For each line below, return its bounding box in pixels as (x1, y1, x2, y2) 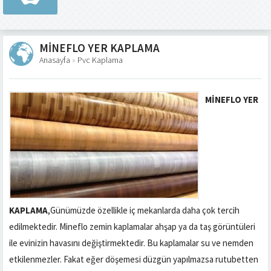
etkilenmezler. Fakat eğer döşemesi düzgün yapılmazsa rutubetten (9, 253, 258, 265)
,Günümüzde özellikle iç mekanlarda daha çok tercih (48, 204, 240, 216)
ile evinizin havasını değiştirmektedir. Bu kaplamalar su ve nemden (9, 237, 253, 249)
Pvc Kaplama (77, 54, 123, 65)
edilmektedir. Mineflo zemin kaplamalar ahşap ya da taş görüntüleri (9, 221, 255, 232)
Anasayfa (39, 54, 70, 65)
